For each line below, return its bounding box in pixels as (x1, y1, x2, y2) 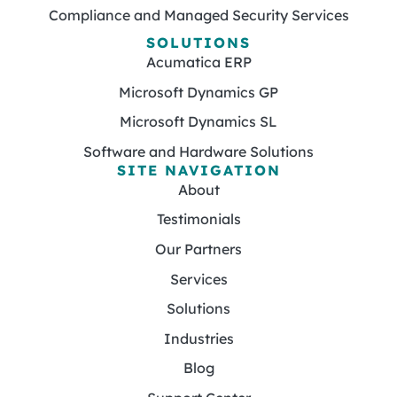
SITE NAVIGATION (116, 160, 281, 179)
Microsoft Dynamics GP (119, 82, 278, 101)
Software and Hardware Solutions (83, 142, 314, 160)
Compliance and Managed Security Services (48, 6, 349, 24)
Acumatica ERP (145, 53, 252, 71)
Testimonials (156, 210, 241, 229)
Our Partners (155, 239, 242, 258)
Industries (163, 329, 234, 347)
